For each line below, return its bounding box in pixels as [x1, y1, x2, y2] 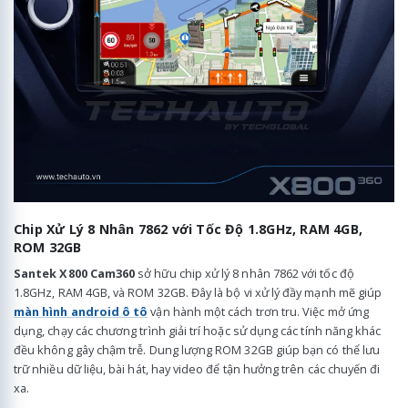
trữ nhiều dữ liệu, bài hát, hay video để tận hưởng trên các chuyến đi [14, 361, 381, 378]
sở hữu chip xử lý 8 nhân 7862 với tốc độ [135, 265, 354, 282]
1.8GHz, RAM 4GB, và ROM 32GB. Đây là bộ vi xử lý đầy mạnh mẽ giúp [14, 284, 382, 301]
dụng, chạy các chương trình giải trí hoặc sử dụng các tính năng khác [14, 322, 382, 340]
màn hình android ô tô [14, 303, 148, 321]
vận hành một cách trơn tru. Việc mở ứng [148, 303, 369, 321]
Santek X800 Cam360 [14, 265, 136, 282]
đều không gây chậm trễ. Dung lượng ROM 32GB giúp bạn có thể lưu [14, 342, 381, 359]
